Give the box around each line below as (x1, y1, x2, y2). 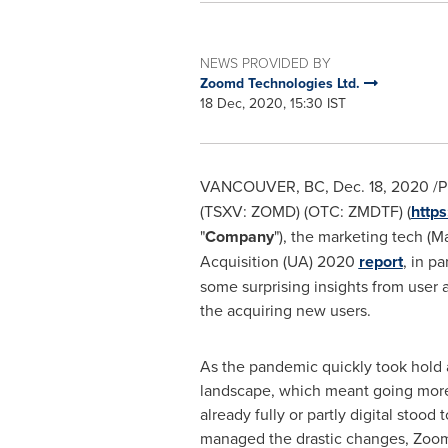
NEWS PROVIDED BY (199, 53, 331, 72)
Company (204, 225, 274, 248)
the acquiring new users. (199, 299, 371, 321)
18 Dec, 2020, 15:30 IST (199, 93, 346, 113)
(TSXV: (199, 200, 247, 222)
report (358, 250, 403, 273)
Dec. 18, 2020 (332, 175, 429, 197)
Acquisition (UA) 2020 (199, 250, 359, 272)
